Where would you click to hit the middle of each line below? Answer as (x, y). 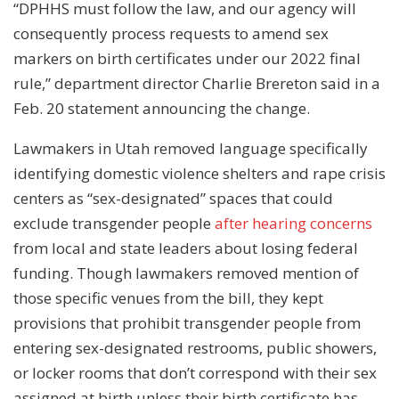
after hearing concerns (293, 223)
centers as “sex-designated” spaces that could (173, 198)
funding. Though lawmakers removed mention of (186, 273)
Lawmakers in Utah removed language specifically (191, 148)
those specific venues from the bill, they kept (168, 297)
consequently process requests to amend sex (171, 33)
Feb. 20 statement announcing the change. (162, 108)
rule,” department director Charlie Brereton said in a (197, 83)
